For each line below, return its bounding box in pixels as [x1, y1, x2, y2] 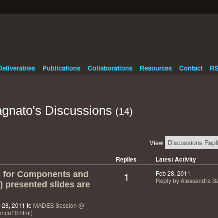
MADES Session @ [33, 201, 84, 210]
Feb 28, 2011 [155, 168, 191, 177]
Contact [179, 63, 202, 73]
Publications [42, 63, 80, 73]
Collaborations [87, 63, 132, 73]
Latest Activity [155, 154, 196, 163]
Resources [139, 63, 172, 73]
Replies [116, 154, 137, 163]
